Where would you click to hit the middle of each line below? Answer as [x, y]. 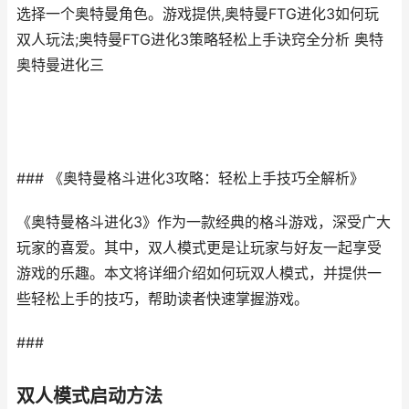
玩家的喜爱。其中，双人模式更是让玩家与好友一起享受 [199, 248]
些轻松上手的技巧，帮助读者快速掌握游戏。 [163, 299]
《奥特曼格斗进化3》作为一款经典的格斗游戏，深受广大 [204, 222]
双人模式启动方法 [89, 396]
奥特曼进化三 [60, 65]
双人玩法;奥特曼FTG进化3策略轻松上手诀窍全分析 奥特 [200, 40]
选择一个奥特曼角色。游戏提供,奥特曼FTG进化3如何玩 [198, 14]
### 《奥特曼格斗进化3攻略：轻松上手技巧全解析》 [190, 178]
